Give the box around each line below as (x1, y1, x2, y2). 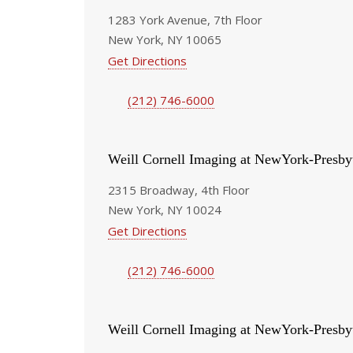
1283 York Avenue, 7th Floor (108, 11, 262, 28)
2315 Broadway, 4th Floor (108, 181, 250, 198)
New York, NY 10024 (108, 201, 221, 217)
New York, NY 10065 (108, 31, 221, 47)
